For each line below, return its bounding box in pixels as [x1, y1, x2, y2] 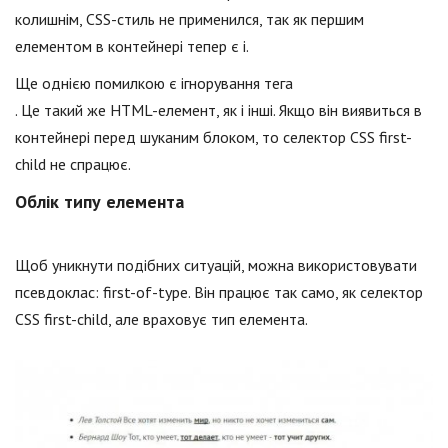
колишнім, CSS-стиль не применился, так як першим [15, 9, 364, 30]
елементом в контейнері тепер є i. [15, 36, 249, 57]
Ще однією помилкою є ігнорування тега [15, 73, 293, 94]
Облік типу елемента [15, 190, 184, 214]
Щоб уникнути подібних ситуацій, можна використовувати [15, 255, 417, 276]
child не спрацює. [15, 154, 131, 175]
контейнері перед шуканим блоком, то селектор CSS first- [15, 127, 412, 148]
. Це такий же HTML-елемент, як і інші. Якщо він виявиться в [15, 100, 422, 121]
